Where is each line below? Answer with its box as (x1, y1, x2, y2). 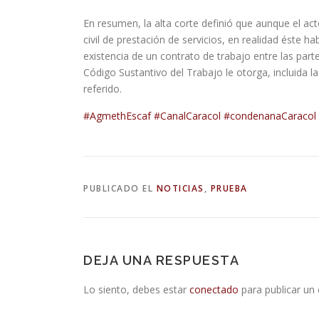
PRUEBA (210, 182, 248, 194)
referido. (83, 82, 122, 95)
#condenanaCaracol (224, 109, 316, 122)
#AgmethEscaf (83, 109, 151, 122)
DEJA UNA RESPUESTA (83, 253, 239, 268)
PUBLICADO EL (83, 182, 157, 194)
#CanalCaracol (154, 109, 221, 122)
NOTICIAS (156, 182, 204, 194)
